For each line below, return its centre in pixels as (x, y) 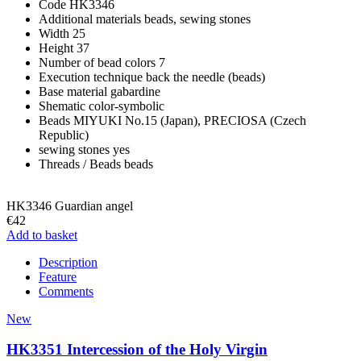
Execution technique (91, 77)
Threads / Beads (80, 164)
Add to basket (42, 234)
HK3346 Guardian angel (70, 205)
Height (56, 48)
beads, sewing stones (197, 19)
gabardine (135, 91)
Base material (73, 91)
